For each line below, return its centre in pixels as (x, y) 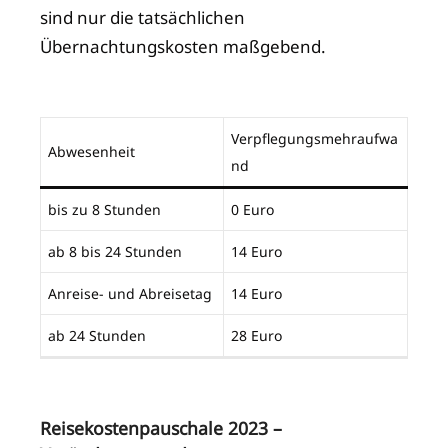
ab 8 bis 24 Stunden (117, 252)
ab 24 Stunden (97, 336)
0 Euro (252, 210)
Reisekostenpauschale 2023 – (161, 428)
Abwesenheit (95, 152)
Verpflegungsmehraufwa (314, 139)
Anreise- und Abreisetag (130, 294)
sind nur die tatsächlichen (142, 18)
